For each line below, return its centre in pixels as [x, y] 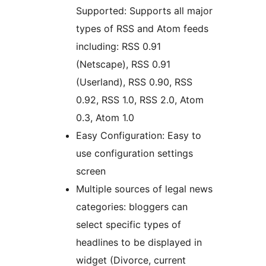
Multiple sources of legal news [144, 189]
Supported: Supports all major [144, 11]
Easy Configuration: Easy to [139, 136]
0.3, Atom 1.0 [105, 118]
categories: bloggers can [132, 207]
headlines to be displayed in [139, 243]
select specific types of [129, 225]
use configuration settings [134, 153]
